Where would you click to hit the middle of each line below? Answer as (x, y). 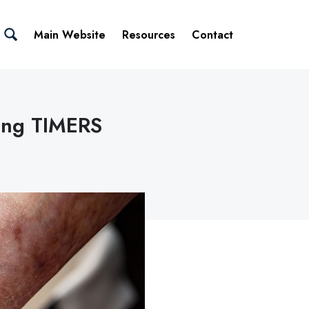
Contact (212, 34)
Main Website (70, 34)
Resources (149, 34)
